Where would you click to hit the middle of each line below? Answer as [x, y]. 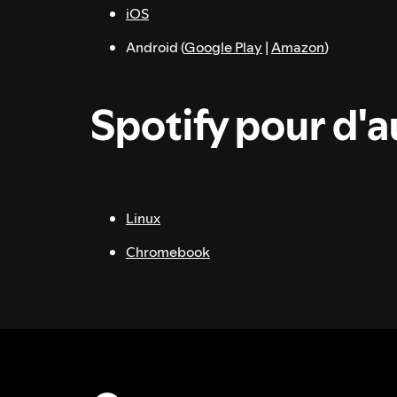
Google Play [223, 47]
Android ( [155, 47]
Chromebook [168, 251]
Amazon [298, 47]
